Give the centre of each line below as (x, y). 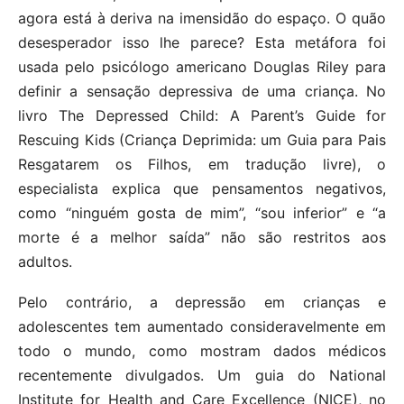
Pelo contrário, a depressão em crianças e (202, 302)
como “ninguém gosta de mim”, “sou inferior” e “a (202, 212)
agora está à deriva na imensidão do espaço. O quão (202, 18)
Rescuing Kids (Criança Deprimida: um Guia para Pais (202, 139)
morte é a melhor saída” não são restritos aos (202, 237)
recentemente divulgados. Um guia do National (202, 375)
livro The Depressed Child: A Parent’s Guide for (202, 115)
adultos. (45, 261)
